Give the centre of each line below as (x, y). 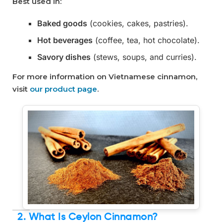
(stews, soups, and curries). (144, 57)
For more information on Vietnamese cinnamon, (105, 77)
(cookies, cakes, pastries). (138, 23)
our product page (63, 89)
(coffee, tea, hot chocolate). (146, 40)
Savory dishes (64, 57)
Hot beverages (65, 40)
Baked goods (62, 23)
